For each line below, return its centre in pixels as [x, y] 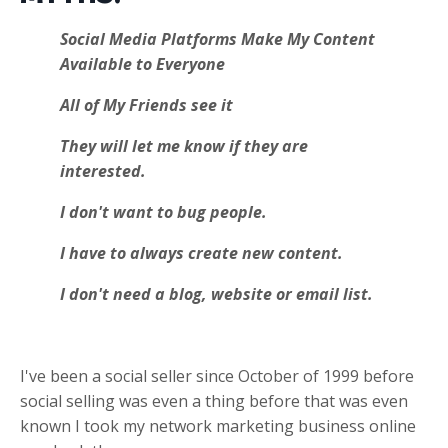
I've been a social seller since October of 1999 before [217, 375]
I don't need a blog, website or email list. [216, 293]
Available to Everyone [142, 63]
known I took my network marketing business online [218, 425]
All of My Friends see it [146, 104]
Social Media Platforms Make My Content [217, 38]
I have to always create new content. [201, 252]
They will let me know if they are [184, 145]
